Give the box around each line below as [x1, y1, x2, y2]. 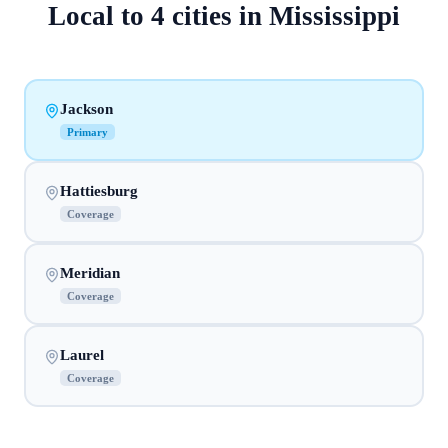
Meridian [59, 264, 120, 281]
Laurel [59, 346, 104, 363]
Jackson [59, 100, 113, 117]
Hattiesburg [59, 182, 138, 199]
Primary [66, 125, 108, 138]
